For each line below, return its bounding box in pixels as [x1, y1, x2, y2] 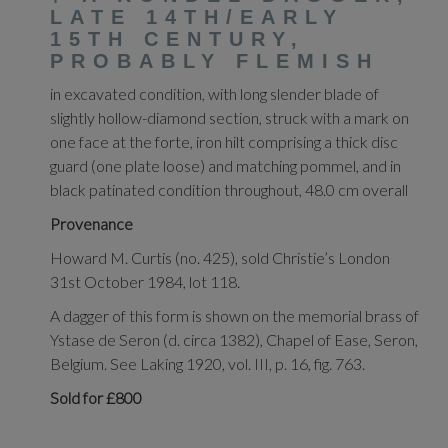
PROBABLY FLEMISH [50, 50, 379, 72]
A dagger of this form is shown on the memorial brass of [50, 306, 419, 325]
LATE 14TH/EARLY [50, 6, 344, 28]
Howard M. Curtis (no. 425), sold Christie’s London [50, 248, 390, 267]
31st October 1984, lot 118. [50, 272, 240, 291]
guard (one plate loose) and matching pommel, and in [50, 156, 401, 175]
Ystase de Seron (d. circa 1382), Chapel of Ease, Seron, [50, 330, 418, 349]
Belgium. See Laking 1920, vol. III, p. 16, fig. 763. [50, 354, 365, 373]
